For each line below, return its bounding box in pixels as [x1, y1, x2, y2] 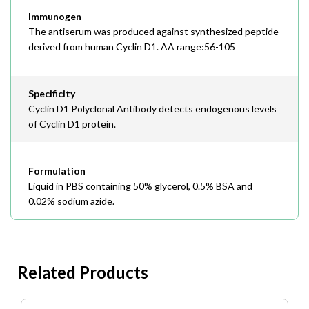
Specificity [28, 88, 75, 99]
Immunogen [28, 10, 81, 22]
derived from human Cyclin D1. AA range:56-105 [28, 41, 235, 52]
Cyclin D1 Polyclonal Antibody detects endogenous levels [28, 103, 277, 114]
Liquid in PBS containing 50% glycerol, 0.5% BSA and [28, 180, 252, 192]
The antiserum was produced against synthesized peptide [28, 26, 279, 37]
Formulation [28, 165, 86, 177]
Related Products [17, 262, 148, 282]
